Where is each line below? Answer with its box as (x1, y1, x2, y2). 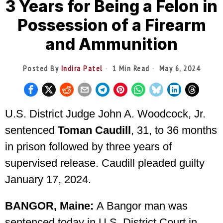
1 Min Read (110, 63, 150, 73)
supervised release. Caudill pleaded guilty (5, 156, 205, 169)
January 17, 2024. (5, 173, 91, 186)
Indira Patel (61, 63, 103, 73)
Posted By (22, 63, 61, 73)
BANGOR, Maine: (5, 199, 94, 212)
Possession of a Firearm (17, 15, 206, 35)
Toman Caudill (58, 123, 131, 136)
